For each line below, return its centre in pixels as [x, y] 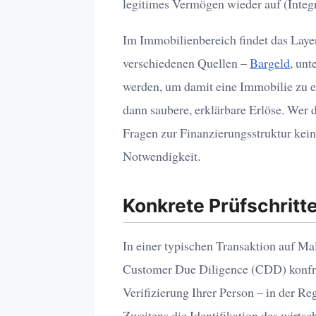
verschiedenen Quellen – [187, 62]
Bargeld [270, 62]
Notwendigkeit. [162, 156]
